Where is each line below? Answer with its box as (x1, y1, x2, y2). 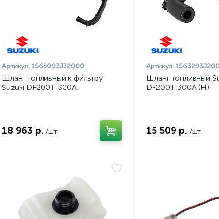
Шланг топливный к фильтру (2, 73, 103, 83)
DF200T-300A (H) (146, 83, 209, 92)
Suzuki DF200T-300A (2, 83, 77, 92)
